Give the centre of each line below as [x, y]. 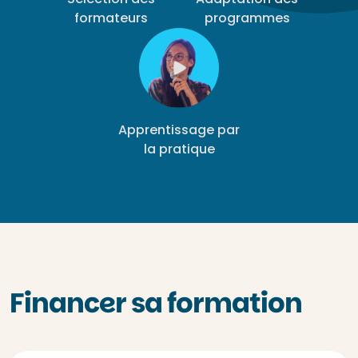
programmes [247, 18]
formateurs [111, 18]
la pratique [179, 149]
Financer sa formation [156, 303]
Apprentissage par [179, 130]
